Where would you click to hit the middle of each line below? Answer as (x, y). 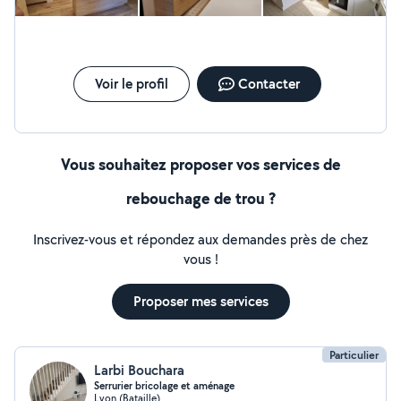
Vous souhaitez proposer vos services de (200, 164)
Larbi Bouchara (139, 370)
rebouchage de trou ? (200, 198)
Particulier (354, 355)
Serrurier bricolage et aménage (164, 386)
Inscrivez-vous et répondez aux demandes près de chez (200, 239)
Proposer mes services (200, 301)
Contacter (269, 84)
